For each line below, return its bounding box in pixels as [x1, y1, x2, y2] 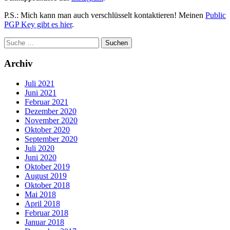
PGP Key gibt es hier [4, 20, 72, 29]
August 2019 [25, 171, 67, 180]
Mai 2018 [25, 189, 56, 199]
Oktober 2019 [25, 162, 70, 171]
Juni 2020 [25, 152, 56, 162]
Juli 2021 [25, 79, 54, 88]
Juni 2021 [25, 88, 56, 97]
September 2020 [25, 134, 78, 143]
